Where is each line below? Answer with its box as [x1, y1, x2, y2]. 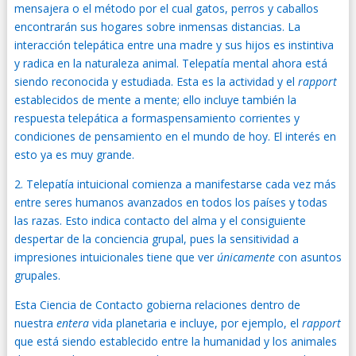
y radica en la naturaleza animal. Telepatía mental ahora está [14, 56, 327, 71]
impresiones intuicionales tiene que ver [14, 250, 217, 265]
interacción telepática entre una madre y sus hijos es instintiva [14, 37, 334, 52]
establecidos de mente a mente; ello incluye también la [14, 92, 296, 107]
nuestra [14, 315, 56, 331]
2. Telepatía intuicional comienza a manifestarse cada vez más [14, 176, 336, 192]
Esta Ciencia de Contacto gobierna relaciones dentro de [14, 297, 300, 312]
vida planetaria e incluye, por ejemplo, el [88, 315, 302, 331]
